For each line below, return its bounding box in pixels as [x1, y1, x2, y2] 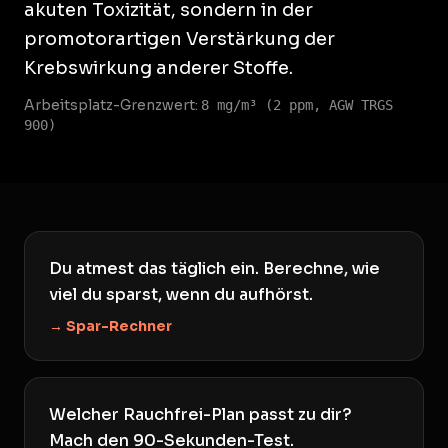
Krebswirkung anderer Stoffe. [24, 57, 293, 79]
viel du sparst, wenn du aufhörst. [49, 284, 313, 305]
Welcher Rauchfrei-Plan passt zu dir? [49, 404, 352, 425]
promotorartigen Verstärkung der [24, 28, 335, 50]
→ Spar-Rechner [49, 317, 172, 335]
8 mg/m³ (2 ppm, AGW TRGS [201, 97, 393, 113]
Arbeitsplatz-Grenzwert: [24, 96, 201, 114]
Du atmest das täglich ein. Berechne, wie [49, 258, 380, 279]
